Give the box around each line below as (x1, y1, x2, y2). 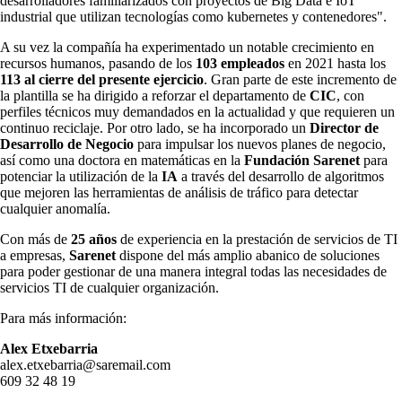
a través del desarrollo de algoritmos (178, 169, 384, 185)
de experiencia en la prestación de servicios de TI (117, 232, 398, 248)
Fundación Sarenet (244, 153, 360, 169)
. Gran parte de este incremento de (204, 72, 397, 88)
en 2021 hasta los (284, 56, 386, 72)
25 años (71, 232, 117, 248)
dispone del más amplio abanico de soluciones (116, 248, 380, 264)
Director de (310, 120, 379, 136)
